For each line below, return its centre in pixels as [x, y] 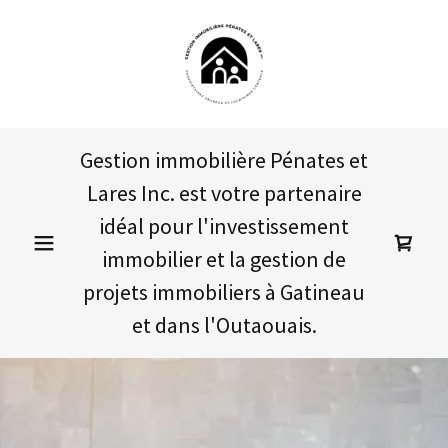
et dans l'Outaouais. [224, 325]
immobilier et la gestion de [224, 259]
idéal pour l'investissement [224, 226]
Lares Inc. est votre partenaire [224, 193]
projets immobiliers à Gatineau [224, 292]
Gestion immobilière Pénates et [224, 160]
